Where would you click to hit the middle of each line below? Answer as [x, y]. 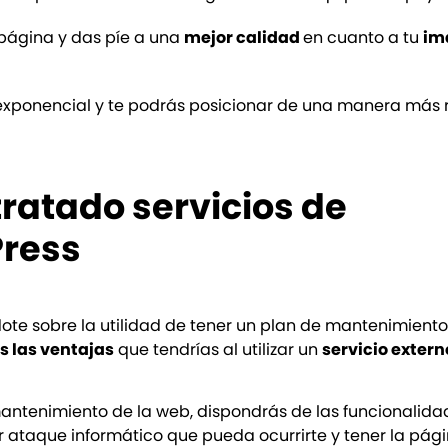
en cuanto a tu [363, 37]
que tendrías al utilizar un [218, 349]
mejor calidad [244, 37]
